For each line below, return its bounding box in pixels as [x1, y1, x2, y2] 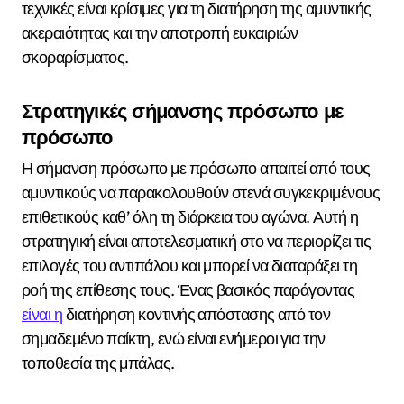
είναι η [22, 304, 63, 326]
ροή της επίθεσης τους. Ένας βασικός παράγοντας [22, 280, 355, 301]
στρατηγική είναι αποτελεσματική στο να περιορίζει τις [22, 231, 372, 252]
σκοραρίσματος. [22, 46, 129, 68]
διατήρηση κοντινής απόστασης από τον [62, 304, 331, 326]
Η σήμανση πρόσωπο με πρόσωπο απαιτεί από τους [22, 158, 371, 179]
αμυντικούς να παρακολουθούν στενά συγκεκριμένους [22, 182, 381, 204]
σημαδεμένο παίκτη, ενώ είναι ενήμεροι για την [22, 328, 326, 350]
